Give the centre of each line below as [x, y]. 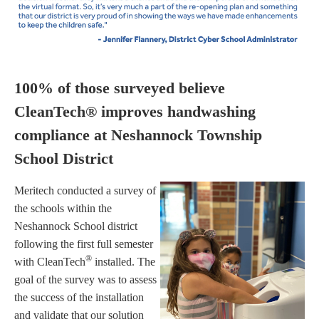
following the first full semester [84, 244]
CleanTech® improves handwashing [135, 111]
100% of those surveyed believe [120, 88]
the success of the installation [79, 298]
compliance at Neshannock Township [138, 135]
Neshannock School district [76, 226]
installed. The [124, 262]
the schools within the [63, 209]
